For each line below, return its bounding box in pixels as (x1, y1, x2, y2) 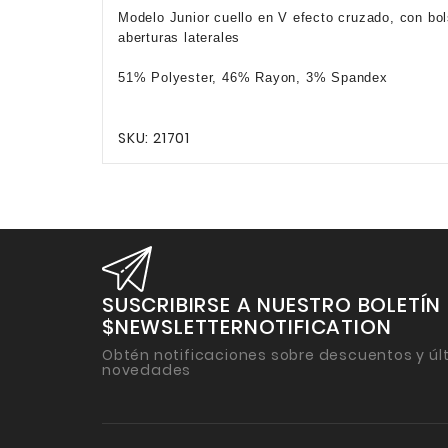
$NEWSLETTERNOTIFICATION (102, 312, 392, 341)
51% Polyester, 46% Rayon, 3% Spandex (118, 69, 388, 85)
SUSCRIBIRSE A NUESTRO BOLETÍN (102, 290, 442, 319)
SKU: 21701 (118, 127, 190, 148)
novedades (102, 359, 192, 380)
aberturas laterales (118, 29, 241, 45)
